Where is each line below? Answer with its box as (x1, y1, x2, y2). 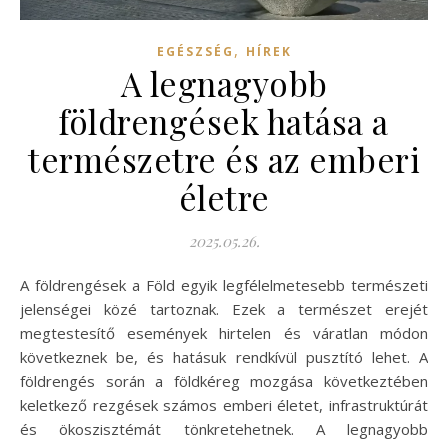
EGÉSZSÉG (156, 43, 234, 61)
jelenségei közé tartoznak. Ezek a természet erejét (20, 299, 428, 320)
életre (178, 175, 270, 220)
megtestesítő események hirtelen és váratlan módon (20, 323, 428, 344)
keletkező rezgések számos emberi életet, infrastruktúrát (20, 395, 428, 416)
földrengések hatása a (59, 99, 389, 144)
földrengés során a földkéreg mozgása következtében (20, 371, 428, 392)
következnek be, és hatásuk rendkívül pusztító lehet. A (20, 347, 428, 368)
